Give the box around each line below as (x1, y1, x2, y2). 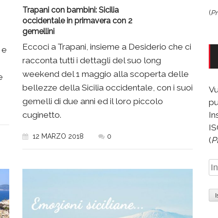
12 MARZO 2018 (31, 132, 84, 141)
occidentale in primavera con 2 (22, 16, 132, 26)
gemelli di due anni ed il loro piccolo (22, 96, 163, 107)
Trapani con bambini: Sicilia (22, 5, 119, 15)
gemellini (22, 27, 54, 36)
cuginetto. (22, 110, 61, 120)
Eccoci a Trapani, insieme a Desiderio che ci (22, 42, 191, 52)
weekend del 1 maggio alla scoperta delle (22, 69, 189, 79)
